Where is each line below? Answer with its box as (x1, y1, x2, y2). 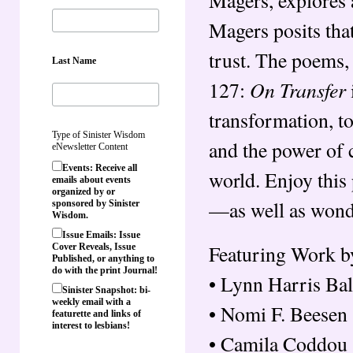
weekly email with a (52, 295, 131, 307)
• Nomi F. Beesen (209, 299, 347, 327)
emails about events (52, 173, 131, 185)
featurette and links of (52, 307, 141, 319)
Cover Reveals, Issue (52, 240, 136, 252)
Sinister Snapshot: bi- (62, 284, 150, 295)
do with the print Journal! (52, 264, 158, 276)
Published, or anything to (52, 252, 154, 264)
